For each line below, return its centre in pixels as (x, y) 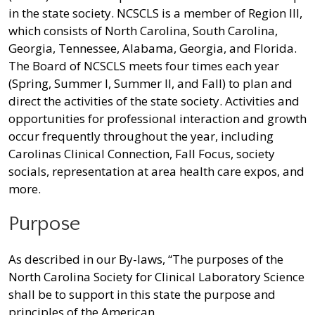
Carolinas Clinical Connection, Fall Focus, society (142, 153)
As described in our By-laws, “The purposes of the (146, 259)
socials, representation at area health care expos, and (156, 171)
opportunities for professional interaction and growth (157, 118)
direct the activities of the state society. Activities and (154, 101)
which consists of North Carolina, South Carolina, (143, 30)
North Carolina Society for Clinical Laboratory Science (156, 276)
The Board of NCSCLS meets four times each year (144, 65)
